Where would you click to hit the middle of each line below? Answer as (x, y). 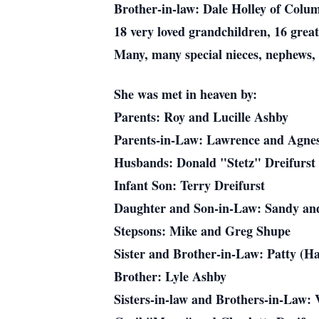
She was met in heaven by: (185, 94)
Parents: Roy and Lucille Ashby (201, 117)
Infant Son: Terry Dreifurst (189, 185)
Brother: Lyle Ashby (170, 276)
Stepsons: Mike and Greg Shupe (202, 231)
